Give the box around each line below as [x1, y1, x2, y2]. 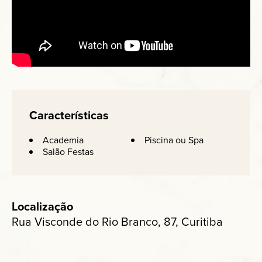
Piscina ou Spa [144, 133, 204, 147]
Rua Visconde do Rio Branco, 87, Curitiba [12, 212, 223, 230]
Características [29, 106, 109, 124]
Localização [12, 197, 73, 215]
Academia [43, 133, 84, 147]
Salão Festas [43, 144, 94, 158]
